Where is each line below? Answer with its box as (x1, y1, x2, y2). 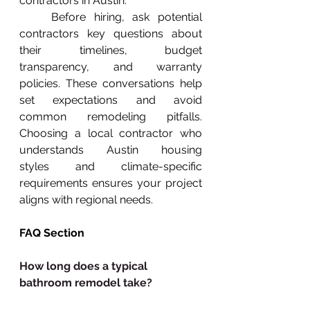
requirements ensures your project (19, 176, 202, 190)
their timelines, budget (19, 43, 202, 57)
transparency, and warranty (19, 60, 202, 73)
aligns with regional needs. (19, 192, 153, 206)
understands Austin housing (19, 143, 202, 156)
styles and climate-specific (19, 159, 202, 173)
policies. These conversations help (19, 76, 202, 90)
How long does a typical (19, 259, 150, 273)
